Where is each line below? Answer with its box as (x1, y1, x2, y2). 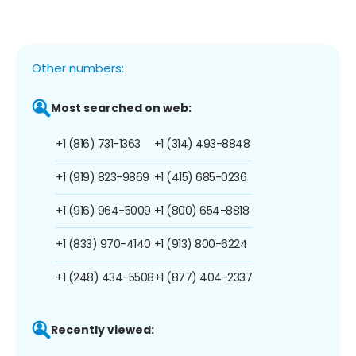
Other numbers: (32, 59, 124, 76)
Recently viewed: (51, 321, 154, 338)
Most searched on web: (51, 99, 192, 116)
